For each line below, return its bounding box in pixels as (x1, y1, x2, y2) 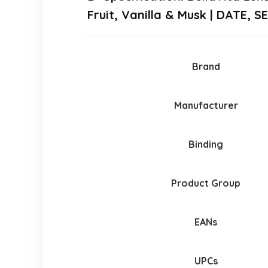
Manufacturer (173, 99, 238, 112)
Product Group (171, 177, 241, 190)
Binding (188, 138, 224, 151)
